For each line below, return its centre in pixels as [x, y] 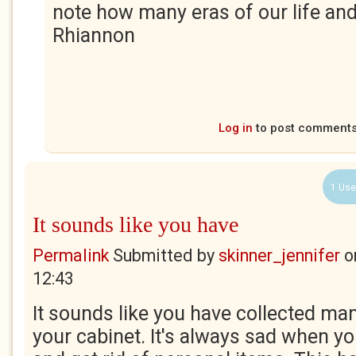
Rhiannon [94, 35]
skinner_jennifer [279, 255]
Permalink [71, 255]
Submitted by [164, 255]
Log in [236, 128]
